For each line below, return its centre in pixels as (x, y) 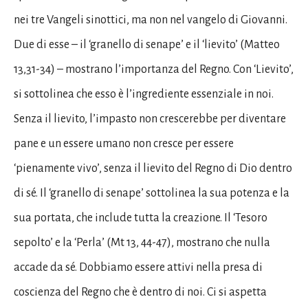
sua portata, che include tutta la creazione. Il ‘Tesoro (141, 218)
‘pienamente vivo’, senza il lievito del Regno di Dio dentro (153, 168)
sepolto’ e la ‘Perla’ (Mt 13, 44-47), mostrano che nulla (142, 242)
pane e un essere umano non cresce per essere (124, 143)
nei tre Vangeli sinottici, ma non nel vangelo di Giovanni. (151, 20)
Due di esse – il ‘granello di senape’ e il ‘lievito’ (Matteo (147, 44)
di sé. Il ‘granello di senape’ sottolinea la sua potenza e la (152, 193)
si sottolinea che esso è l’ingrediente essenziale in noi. (144, 94)
